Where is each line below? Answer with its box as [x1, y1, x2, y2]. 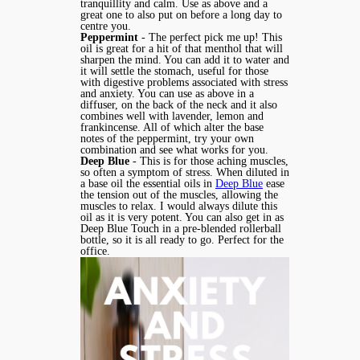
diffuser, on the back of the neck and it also [80, 99, 277, 112]
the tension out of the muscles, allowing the [80, 189, 278, 202]
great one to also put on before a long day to [80, 9, 282, 22]
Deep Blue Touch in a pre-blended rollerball [80, 223, 281, 235]
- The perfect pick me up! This [138, 31, 282, 44]
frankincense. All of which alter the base [80, 121, 264, 134]
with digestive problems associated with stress [80, 76, 288, 89]
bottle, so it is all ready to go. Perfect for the [80, 234, 284, 247]
